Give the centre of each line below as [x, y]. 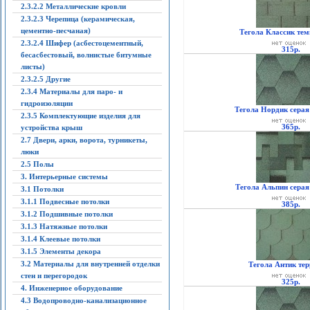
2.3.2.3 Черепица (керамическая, [77, 19]
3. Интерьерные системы [64, 176]
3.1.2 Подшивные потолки [66, 214]
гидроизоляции [46, 103]
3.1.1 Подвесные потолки [65, 201]
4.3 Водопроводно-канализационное [83, 300]
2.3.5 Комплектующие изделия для [80, 116]
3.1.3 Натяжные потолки [64, 226]
